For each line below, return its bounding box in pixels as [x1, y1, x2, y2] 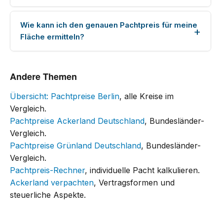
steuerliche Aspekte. [10, 190, 86, 200]
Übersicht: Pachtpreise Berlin [10, 91, 119, 101]
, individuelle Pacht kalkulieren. [85, 165, 200, 175]
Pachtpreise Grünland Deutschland [10, 141, 141, 150]
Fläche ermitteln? [20, 32, 84, 41]
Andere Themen [10, 70, 77, 83]
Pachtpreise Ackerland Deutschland [10, 116, 145, 126]
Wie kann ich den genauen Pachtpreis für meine [20, 20, 197, 30]
